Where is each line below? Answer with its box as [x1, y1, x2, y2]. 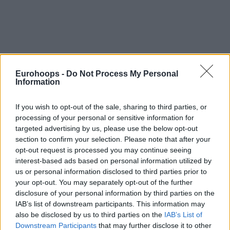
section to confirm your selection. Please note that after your [15, 135, 210, 143]
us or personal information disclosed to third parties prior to [15, 167, 207, 176]
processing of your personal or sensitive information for [15, 113, 194, 122]
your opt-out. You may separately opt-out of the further [15, 178, 193, 186]
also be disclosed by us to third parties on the [15, 210, 164, 219]
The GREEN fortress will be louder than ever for [26, 182, 200, 193]
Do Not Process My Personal [66, 69, 178, 78]
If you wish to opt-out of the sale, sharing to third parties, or [15, 103, 207, 111]
